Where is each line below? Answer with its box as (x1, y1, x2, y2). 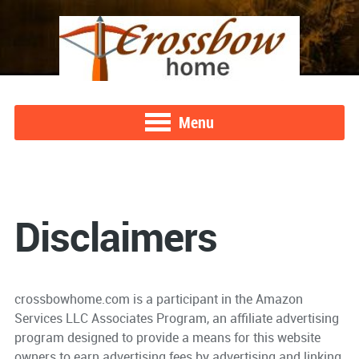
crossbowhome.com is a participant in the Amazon (14, 290, 303, 308)
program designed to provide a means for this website (14, 329, 321, 346)
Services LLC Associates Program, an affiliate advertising (14, 309, 339, 327)
